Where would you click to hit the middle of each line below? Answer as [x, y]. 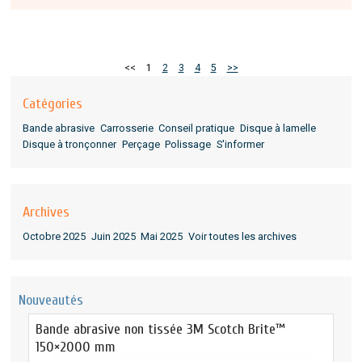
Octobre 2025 [55, 236]
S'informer [240, 145]
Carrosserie [126, 128]
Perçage [141, 145]
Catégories [53, 104]
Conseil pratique [197, 128]
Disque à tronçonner [70, 145]
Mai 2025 [162, 236]
